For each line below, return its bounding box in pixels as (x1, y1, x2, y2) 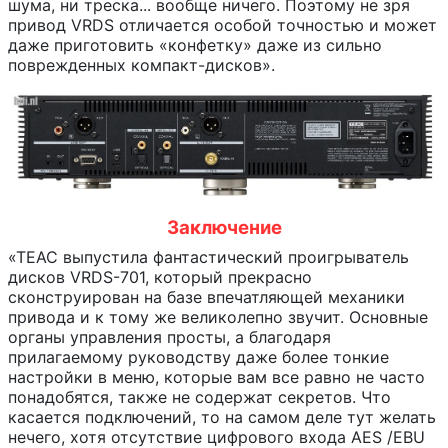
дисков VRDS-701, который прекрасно (8, 267, 312, 288)
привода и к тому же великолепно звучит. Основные (8, 307, 428, 328)
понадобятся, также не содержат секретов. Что (8, 387, 391, 408)
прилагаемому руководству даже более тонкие (8, 347, 389, 368)
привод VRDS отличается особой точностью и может (8, 14, 437, 35)
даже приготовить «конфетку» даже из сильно (8, 34, 382, 55)
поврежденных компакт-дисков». (8, 54, 275, 75)
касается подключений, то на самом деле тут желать (8, 407, 436, 428)
